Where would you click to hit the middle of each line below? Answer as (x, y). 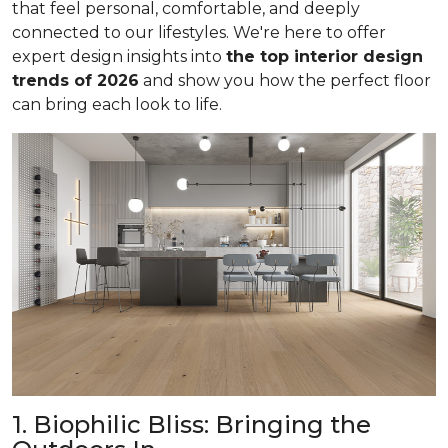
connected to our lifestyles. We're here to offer (199, 32)
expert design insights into (119, 56)
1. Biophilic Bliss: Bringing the (191, 424)
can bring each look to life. (117, 104)
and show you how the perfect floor (285, 80)
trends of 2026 (75, 80)
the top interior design (324, 56)
